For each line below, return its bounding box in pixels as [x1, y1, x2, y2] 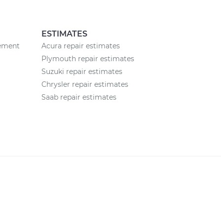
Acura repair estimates [41, 41, 120, 50]
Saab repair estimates [41, 93, 116, 102]
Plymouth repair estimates [41, 54, 134, 63]
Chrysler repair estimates [41, 80, 128, 89]
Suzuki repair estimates [41, 67, 122, 76]
